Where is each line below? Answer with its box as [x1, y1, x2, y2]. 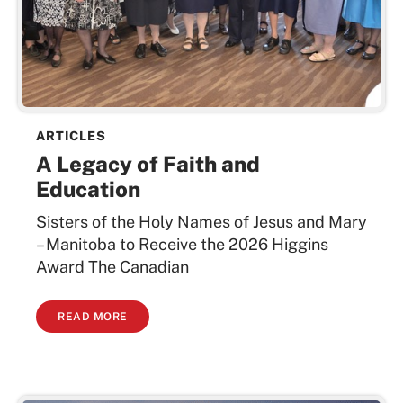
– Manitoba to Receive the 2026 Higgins [36, 235, 328, 255]
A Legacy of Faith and [36, 151, 260, 177]
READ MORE [58, 309, 128, 323]
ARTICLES [36, 129, 106, 144]
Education [36, 176, 140, 202]
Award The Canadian [36, 257, 189, 277]
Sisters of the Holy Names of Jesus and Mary [36, 212, 367, 232]
